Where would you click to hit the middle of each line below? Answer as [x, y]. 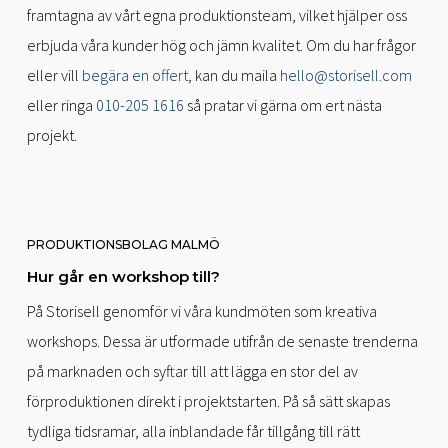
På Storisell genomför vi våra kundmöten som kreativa [201, 311]
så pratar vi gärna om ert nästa [282, 105]
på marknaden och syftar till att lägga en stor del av [192, 371]
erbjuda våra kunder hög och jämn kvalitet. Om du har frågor [221, 45]
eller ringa [61, 105]
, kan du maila [233, 75]
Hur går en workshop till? [123, 277]
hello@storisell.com [345, 75]
